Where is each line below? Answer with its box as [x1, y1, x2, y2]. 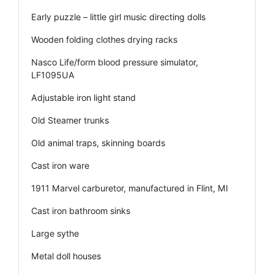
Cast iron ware [31, 160, 89, 171]
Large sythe [31, 228, 79, 239]
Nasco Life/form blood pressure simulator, [31, 56, 198, 67]
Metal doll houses [31, 250, 101, 261]
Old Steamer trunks [31, 114, 109, 125]
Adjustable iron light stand [31, 92, 136, 103]
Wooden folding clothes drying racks [31, 34, 177, 45]
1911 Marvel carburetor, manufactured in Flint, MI [31, 182, 228, 193]
